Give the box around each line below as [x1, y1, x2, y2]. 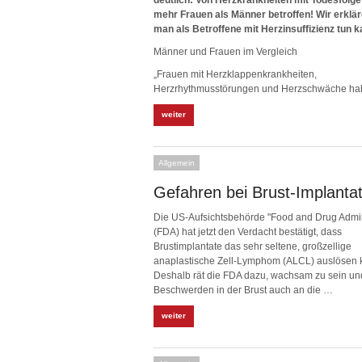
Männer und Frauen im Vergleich [154, 46, 297, 57]
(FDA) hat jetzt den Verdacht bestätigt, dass [154, 226, 342, 238]
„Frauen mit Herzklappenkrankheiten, [154, 69, 317, 80]
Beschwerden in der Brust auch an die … [154, 284, 333, 296]
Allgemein [158, 158, 195, 167]
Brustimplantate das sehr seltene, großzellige [154, 241, 351, 252]
